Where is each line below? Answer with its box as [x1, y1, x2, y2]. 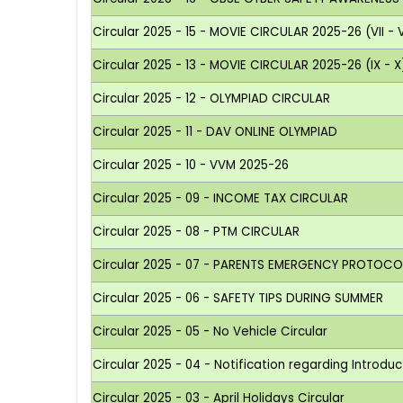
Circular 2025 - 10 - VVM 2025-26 [93, 156, 290, 174]
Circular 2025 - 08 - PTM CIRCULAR [93, 222, 304, 240]
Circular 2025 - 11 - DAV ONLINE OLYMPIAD [93, 122, 338, 140]
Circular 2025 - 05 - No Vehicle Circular [93, 322, 328, 340]
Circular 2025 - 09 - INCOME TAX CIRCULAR [93, 189, 349, 207]
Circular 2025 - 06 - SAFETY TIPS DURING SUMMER [93, 289, 384, 307]
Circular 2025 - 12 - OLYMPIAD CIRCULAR [93, 89, 331, 107]
